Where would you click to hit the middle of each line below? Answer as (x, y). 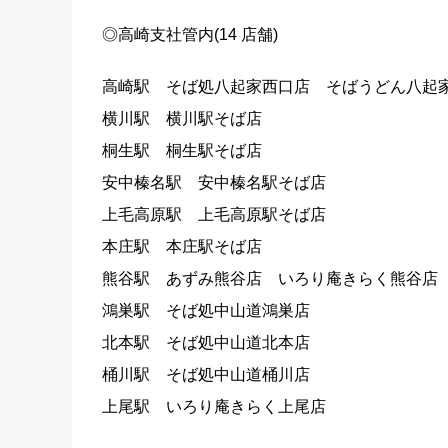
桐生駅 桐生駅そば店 (182, 150)
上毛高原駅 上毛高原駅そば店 (214, 214)
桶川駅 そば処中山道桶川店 (206, 374)
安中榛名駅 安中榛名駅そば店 (214, 182)
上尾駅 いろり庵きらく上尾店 (214, 406)
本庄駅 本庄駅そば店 (182, 246)
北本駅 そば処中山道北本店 (206, 342)
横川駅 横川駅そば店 (182, 118)
